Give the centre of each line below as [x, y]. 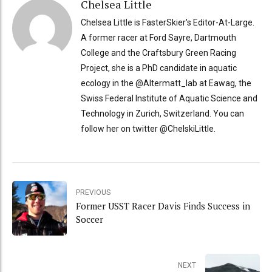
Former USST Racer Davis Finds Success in [163, 206]
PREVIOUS [93, 193]
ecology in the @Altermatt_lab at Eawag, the [166, 83]
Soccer [90, 219]
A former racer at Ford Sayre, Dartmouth [158, 37]
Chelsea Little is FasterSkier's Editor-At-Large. [167, 22]
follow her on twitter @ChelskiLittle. [148, 128]
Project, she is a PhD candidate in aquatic [158, 68]
